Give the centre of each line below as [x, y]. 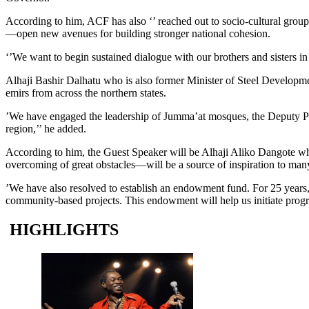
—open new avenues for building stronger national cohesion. [138, 33]
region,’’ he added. [46, 128]
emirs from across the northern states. [86, 92]
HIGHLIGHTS [64, 229]
